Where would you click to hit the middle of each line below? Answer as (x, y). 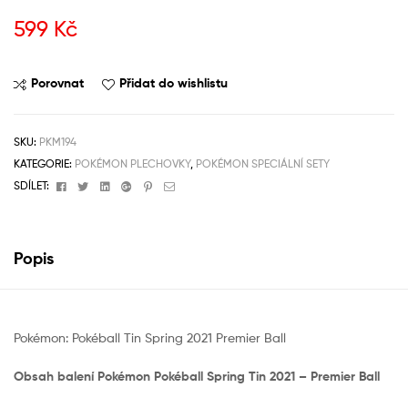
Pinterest (177, 185)
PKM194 (58, 142)
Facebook (93, 185)
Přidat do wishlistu (173, 83)
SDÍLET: (31, 186)
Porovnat (57, 83)
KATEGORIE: (44, 164)
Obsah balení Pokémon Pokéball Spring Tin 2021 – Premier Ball (197, 376)
